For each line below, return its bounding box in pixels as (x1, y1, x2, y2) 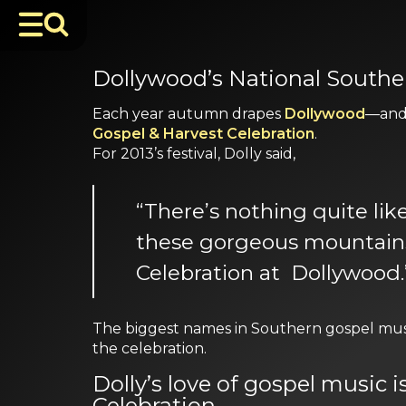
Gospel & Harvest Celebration (92, 125, 314, 142)
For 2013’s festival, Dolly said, (92, 145, 295, 162)
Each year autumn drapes (92, 105, 285, 122)
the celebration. (92, 340, 207, 357)
